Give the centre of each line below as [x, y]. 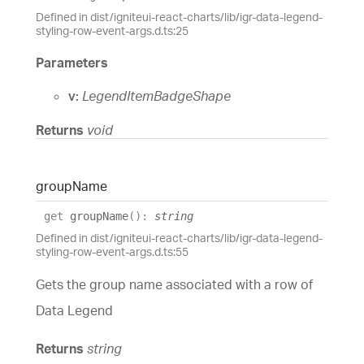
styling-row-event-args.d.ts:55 [112, 251]
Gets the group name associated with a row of [174, 284]
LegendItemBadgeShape [156, 96]
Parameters [72, 63]
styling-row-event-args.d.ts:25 [112, 30]
